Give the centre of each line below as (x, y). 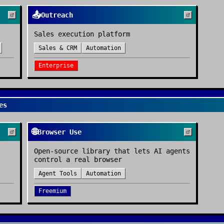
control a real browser (78, 159)
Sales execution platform (82, 34)
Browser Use (59, 132)
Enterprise (56, 65)
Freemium (52, 191)
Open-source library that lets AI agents (112, 151)
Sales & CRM (58, 48)
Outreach (57, 15)
